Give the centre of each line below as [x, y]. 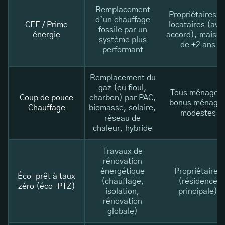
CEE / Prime [46, 24]
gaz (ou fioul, [123, 88]
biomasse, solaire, [123, 108]
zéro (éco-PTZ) [46, 186]
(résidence [198, 181]
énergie [46, 34]
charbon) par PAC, [123, 98]
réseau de [123, 118]
